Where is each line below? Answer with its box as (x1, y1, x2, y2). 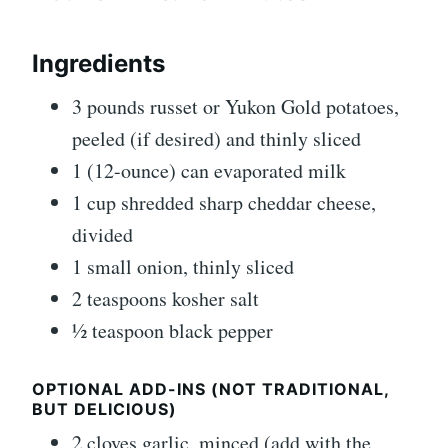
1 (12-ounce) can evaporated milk (72, 157, 346, 185)
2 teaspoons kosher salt (72, 285, 259, 313)
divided (72, 221, 133, 249)
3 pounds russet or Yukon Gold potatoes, (72, 93, 399, 121)
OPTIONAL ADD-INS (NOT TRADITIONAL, (32, 379, 389, 400)
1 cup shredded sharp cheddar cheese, (72, 189, 376, 217)
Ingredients (32, 49, 165, 79)
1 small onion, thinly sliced (72, 253, 294, 281)
